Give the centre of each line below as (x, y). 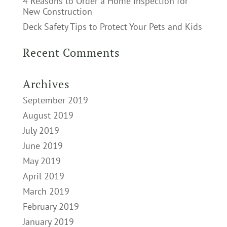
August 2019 (48, 115)
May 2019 (42, 161)
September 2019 (55, 100)
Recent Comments (71, 52)
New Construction (57, 11)
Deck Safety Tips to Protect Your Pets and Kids (112, 27)
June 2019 (43, 146)
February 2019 (51, 206)
